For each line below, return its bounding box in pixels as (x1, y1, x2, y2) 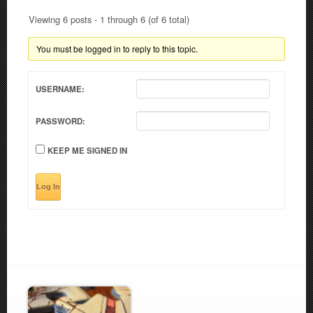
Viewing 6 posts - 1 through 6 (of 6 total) (29, 13, 189, 27)
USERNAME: (36, 83, 85, 96)
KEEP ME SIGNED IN (48, 145, 127, 157)
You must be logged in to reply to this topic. (36, 43, 198, 55)
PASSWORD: (36, 115, 85, 128)
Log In (36, 182, 60, 191)
